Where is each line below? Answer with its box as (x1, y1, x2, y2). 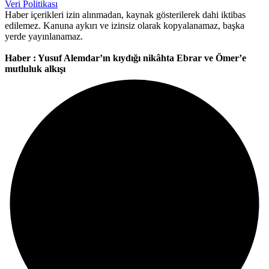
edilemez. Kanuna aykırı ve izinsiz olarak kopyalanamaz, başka (5, 20, 244, 31)
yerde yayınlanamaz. (5, 31, 83, 41)
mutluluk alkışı (5, 63, 65, 74)
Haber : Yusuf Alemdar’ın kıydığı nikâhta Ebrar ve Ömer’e (5, 52, 246, 63)
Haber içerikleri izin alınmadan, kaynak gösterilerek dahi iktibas (5, 9, 246, 20)
